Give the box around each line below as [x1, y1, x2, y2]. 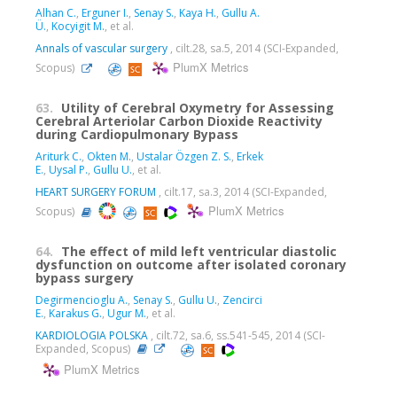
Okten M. [87, 149, 131, 165]
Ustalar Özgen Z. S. [136, 149, 231, 165]
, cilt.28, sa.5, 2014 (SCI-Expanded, [167, 41, 339, 57]
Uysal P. [49, 162, 88, 178]
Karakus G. [49, 306, 102, 322]
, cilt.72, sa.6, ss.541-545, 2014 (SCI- [148, 328, 325, 344]
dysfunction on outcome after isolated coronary [35, 256, 346, 274]
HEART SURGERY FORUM [35, 184, 156, 200]
